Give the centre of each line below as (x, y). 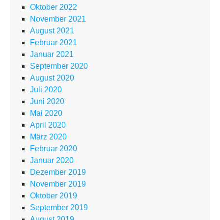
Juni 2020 (47, 102)
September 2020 (59, 66)
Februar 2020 (54, 149)
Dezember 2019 (58, 172)
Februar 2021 (54, 43)
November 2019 (58, 184)
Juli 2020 (46, 90)
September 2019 (59, 208)
